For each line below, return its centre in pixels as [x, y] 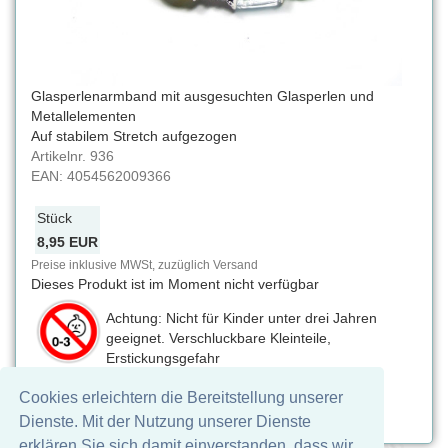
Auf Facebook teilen [118, 398]
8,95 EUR [67, 242]
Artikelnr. [60, 156]
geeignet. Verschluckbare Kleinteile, [218, 338]
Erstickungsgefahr [163, 358]
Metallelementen [83, 116]
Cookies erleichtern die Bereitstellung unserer [181, 398]
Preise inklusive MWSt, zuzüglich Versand [144, 265]
